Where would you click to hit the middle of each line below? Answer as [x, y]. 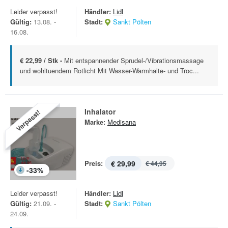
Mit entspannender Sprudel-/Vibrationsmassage [134, 60]
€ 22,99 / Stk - [42, 60]
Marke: [95, 122]
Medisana [122, 122]
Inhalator [100, 111]
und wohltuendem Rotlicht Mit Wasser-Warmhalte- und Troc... [109, 70]
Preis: [94, 163]
